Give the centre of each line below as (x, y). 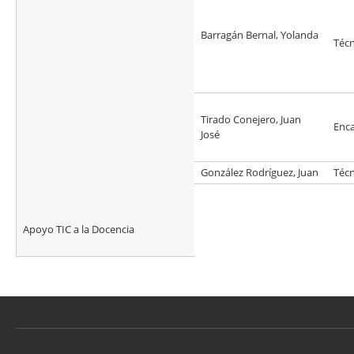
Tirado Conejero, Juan (251, 120)
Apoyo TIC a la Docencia (79, 230)
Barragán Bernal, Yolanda (260, 35)
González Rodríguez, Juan (260, 173)
